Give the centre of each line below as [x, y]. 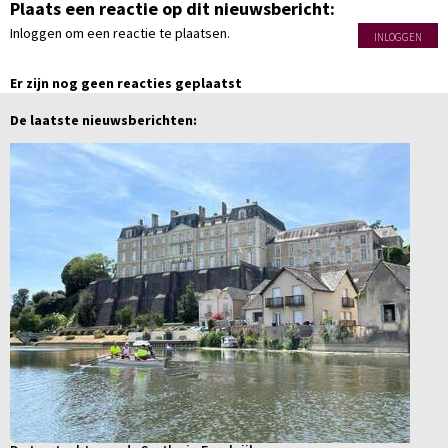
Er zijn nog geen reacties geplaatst [126, 83]
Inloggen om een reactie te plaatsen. [120, 33]
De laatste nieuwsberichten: [103, 120]
